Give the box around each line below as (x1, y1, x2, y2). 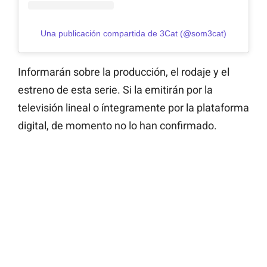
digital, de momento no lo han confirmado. (18, 119, 217, 132)
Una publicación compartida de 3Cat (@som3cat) (41, 28, 226, 38)
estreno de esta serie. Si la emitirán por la (18, 83, 213, 96)
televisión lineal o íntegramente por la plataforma (18, 101, 249, 114)
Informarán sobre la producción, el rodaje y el (18, 65, 229, 78)
